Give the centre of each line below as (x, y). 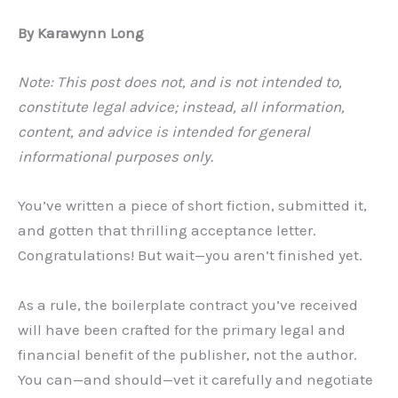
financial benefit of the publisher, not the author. (187, 354)
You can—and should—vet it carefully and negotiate (195, 379)
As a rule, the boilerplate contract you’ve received (188, 304)
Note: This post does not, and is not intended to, (180, 82)
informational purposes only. (115, 157)
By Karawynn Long (81, 33)
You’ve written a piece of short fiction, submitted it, (192, 206)
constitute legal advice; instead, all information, (181, 107)
